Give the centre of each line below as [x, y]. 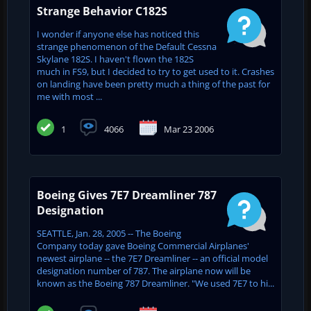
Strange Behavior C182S [102, 11]
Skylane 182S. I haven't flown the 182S [115, 59]
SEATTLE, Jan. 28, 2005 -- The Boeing [109, 233]
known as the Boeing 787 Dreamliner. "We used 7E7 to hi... [155, 283]
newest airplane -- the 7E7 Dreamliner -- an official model [152, 258]
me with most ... [69, 96]
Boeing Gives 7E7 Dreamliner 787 [127, 195]
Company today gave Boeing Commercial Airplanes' [143, 245]
